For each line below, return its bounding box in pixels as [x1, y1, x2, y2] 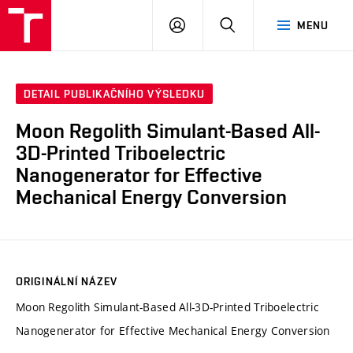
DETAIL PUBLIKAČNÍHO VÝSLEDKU [24, 87, 206, 101]
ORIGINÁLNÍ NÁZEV [16, 274, 117, 288]
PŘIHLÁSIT [184, 18, 241, 31]
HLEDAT [235, 18, 277, 31]
